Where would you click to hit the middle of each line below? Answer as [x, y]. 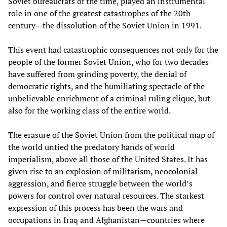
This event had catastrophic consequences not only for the [113, 49]
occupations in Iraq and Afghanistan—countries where [106, 220]
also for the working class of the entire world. [89, 110]
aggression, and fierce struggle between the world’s [100, 183]
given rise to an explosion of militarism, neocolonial [103, 171]
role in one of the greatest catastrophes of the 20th [99, 13]
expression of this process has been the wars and [96, 207]
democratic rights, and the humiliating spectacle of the [106, 86]
